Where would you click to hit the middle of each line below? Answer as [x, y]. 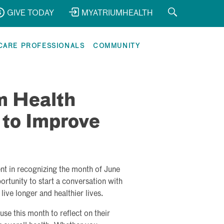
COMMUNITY [117, 46]
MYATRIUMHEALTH [117, 13]
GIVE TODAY [30, 13]
